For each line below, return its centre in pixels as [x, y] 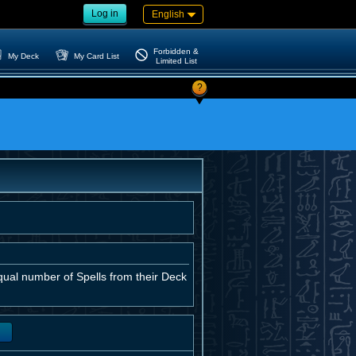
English [168, 14]
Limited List [176, 60]
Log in [105, 14]
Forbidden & [176, 51]
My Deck [24, 56]
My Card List [97, 56]
